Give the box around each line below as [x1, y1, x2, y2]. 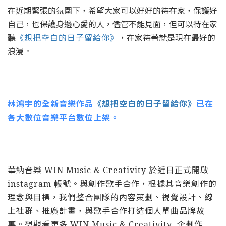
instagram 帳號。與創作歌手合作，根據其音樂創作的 [8, 178, 217, 190]
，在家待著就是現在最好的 [119, 32, 215, 44]
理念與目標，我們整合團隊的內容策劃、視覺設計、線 [8, 192, 213, 203]
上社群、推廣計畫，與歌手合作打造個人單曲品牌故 [8, 205, 205, 217]
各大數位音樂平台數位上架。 [8, 112, 119, 124]
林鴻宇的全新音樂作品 [8, 98, 93, 110]
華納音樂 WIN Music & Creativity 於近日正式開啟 [8, 164, 209, 176]
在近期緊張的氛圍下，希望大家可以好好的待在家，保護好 [8, 5, 217, 17]
